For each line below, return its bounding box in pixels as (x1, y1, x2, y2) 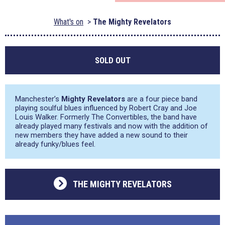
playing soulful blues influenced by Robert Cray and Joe (15, 103, 197, 113)
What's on (54, 17, 83, 27)
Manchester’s (15, 94, 61, 103)
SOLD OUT (94, 55, 131, 65)
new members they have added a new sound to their (15, 131, 188, 140)
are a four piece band (125, 94, 197, 103)
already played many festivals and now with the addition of (15, 122, 208, 131)
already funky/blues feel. (15, 140, 95, 149)
